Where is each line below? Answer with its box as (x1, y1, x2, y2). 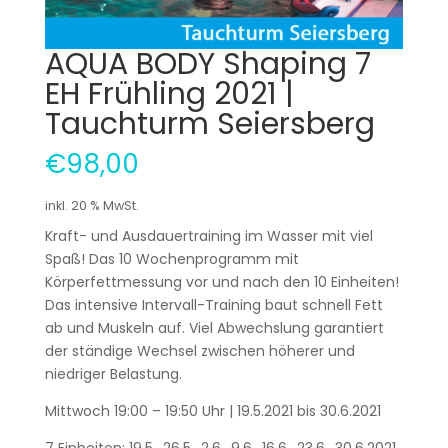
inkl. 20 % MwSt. (44, 196, 139, 214)
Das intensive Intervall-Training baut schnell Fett (44, 294, 383, 315)
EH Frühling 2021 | (44, 72, 294, 115)
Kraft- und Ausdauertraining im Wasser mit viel (44, 225, 373, 246)
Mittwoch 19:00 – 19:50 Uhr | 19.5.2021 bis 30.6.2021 (44, 400, 381, 421)
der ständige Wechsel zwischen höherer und (44, 340, 355, 361)
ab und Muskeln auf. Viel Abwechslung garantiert (44, 317, 384, 338)
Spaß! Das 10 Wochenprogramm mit (44, 248, 299, 269)
